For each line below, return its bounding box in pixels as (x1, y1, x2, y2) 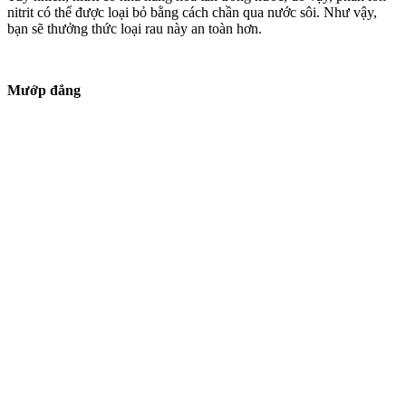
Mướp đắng (7, 82, 81, 98)
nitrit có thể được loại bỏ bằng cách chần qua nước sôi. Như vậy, (7, 4, 377, 20)
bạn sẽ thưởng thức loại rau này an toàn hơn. (7, 20, 262, 36)
